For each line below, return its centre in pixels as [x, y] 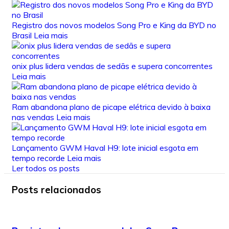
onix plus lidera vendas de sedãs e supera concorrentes [112, 66]
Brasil [23, 36]
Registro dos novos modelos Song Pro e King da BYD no [114, 25]
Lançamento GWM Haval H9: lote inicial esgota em [105, 148]
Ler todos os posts [46, 168]
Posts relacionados [56, 189]
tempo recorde [39, 158]
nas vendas [34, 117]
